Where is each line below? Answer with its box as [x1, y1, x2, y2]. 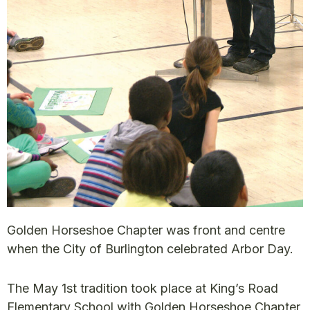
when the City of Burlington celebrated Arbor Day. [7, 241, 293, 256]
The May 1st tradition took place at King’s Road [7, 280, 278, 295]
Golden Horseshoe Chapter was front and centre [7, 222, 285, 237]
